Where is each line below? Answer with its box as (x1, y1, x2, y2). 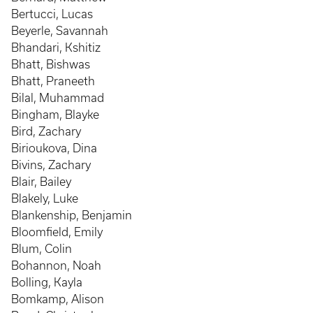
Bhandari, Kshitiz (11, 41, 101, 54)
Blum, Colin (11, 242, 72, 255)
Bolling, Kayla (11, 276, 82, 289)
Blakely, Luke (11, 192, 78, 205)
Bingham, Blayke (11, 108, 99, 121)
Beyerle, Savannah (11, 24, 108, 37)
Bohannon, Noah (11, 259, 101, 272)
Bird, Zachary (11, 125, 81, 138)
